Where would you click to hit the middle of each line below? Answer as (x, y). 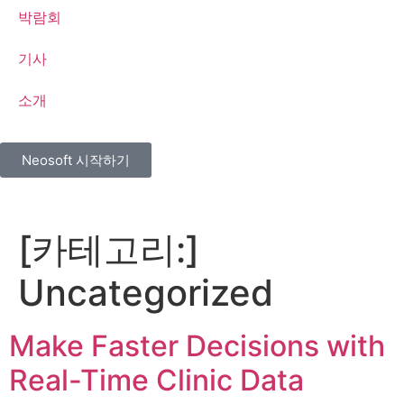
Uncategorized (146, 293)
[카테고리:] (109, 249)
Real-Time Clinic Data (156, 380)
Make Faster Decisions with (197, 346)
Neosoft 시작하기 (76, 160)
